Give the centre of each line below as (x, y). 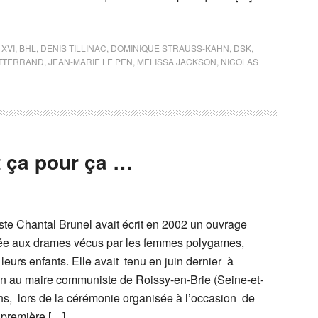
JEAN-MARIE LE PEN (91, 61)
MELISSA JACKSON (177, 61)
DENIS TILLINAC (73, 48)
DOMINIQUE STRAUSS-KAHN (170, 48)
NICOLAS (240, 61)
